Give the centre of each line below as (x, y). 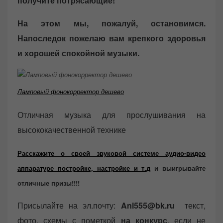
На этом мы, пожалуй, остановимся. (111, 23)
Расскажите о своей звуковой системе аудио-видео (111, 153)
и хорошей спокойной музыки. (78, 53)
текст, (190, 205)
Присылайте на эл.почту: (69, 205)
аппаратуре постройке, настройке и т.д (84, 168)
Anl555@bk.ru (148, 205)
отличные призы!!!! (50, 183)
